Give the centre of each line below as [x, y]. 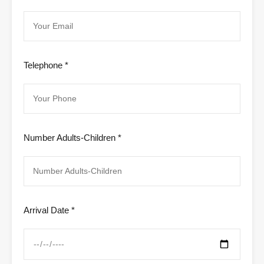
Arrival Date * [49, 210]
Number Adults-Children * [72, 138]
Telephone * [46, 65]
